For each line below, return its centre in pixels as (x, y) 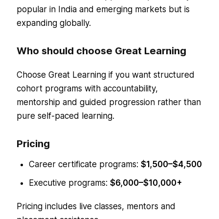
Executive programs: (69, 183)
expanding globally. (54, 23)
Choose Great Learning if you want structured (105, 75)
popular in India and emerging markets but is (103, 10)
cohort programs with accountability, (87, 89)
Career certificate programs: (85, 164)
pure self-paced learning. (65, 116)
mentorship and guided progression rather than (109, 102)
